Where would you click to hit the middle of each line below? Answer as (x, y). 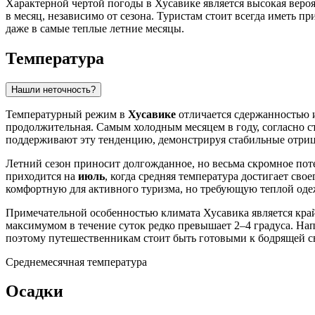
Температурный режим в (67, 114)
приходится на (42, 176)
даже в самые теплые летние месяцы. (95, 28)
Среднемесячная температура (76, 262)
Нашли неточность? (53, 89)
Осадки (34, 291)
